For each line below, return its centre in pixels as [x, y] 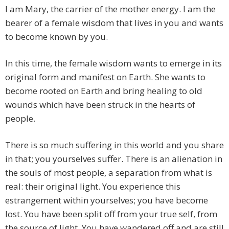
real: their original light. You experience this [93, 187]
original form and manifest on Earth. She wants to [105, 77]
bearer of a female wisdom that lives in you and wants [114, 23]
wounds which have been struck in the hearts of [100, 105]
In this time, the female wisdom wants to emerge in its [113, 63]
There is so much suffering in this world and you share [114, 145]
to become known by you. [56, 37]
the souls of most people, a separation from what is [109, 173]
